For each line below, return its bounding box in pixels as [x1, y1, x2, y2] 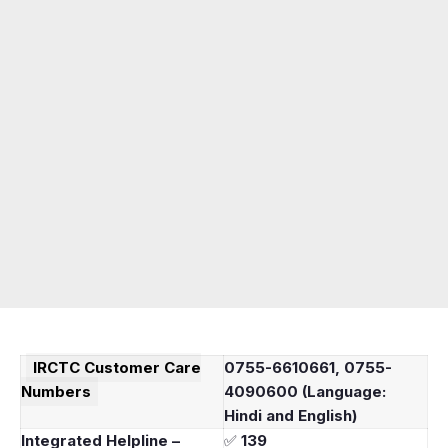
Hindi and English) [224, 405, 357, 425]
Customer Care [84, 357, 201, 377]
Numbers [21, 381, 91, 401]
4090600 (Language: [224, 381, 386, 401]
